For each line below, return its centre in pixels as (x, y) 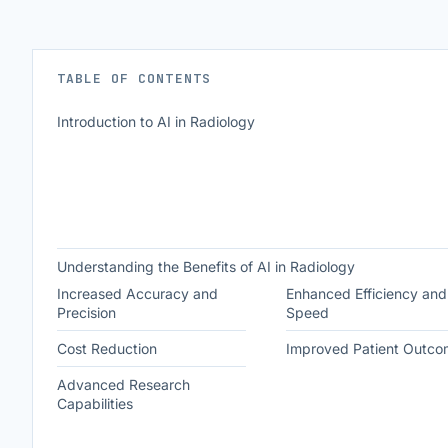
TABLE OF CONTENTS (134, 78)
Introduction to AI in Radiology (156, 121)
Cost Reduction (107, 348)
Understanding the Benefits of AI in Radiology (206, 266)
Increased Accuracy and (137, 293)
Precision (86, 312)
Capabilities (95, 403)
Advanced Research (123, 384)
